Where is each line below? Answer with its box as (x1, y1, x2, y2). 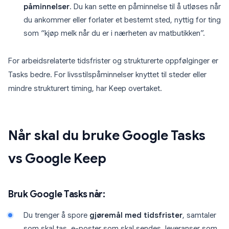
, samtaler (182, 211, 216, 220)
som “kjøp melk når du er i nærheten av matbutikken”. (24, 29, 205, 38)
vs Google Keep (8, 150, 106, 167)
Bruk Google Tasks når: (8, 189, 105, 200)
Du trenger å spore (24, 211, 89, 220)
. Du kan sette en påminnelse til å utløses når (70, 2, 221, 12)
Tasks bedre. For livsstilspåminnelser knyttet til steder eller (8, 70, 207, 80)
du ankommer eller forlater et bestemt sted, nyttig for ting (24, 15, 221, 25)
